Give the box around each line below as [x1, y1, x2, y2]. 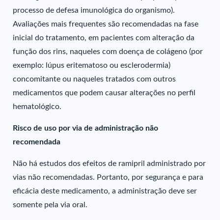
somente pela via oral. [13, 201, 88, 209]
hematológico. [13, 103, 62, 110]
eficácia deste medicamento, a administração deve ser [13, 187, 197, 195]
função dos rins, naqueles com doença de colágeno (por [13, 48, 203, 55]
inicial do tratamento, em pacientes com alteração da [13, 34, 195, 42]
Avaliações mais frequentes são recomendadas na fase [13, 20, 199, 28]
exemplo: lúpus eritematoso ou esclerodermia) [13, 61, 171, 69]
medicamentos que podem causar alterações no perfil [13, 89, 196, 97]
